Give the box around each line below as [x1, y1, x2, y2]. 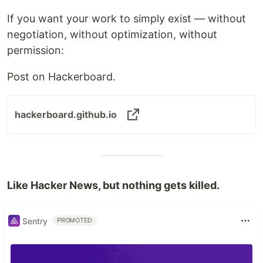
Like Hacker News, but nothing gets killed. [7, 179, 220, 191]
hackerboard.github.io [15, 109, 117, 120]
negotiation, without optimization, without [7, 28, 217, 41]
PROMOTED [57, 217, 93, 224]
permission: [7, 44, 64, 56]
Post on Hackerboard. [7, 70, 116, 83]
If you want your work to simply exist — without [7, 12, 246, 25]
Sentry [22, 215, 48, 226]
